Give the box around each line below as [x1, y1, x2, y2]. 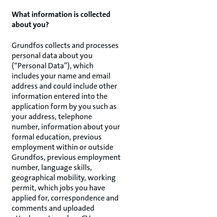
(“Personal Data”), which [12, 61, 93, 71]
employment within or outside [12, 142, 113, 152]
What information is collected [12, 9, 110, 19]
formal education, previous [12, 132, 102, 142]
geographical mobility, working [12, 172, 116, 183]
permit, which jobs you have [12, 183, 105, 193]
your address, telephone [12, 111, 92, 122]
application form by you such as [12, 101, 117, 111]
